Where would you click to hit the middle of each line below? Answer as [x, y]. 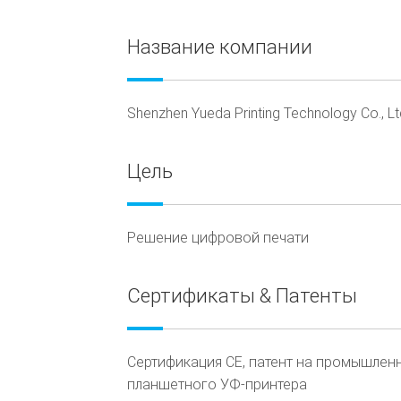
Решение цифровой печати [218, 238]
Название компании [220, 47]
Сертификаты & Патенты [242, 295]
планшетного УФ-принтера [217, 384]
